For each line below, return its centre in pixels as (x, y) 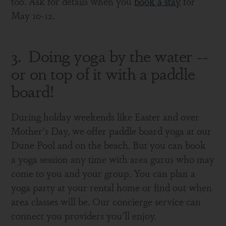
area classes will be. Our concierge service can (106, 201)
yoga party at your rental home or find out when (112, 187)
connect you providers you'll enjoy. (84, 215)
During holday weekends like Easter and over (105, 117)
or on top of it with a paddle (103, 73)
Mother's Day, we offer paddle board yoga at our (111, 131)
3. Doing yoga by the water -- (110, 55)
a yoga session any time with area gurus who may (113, 159)
